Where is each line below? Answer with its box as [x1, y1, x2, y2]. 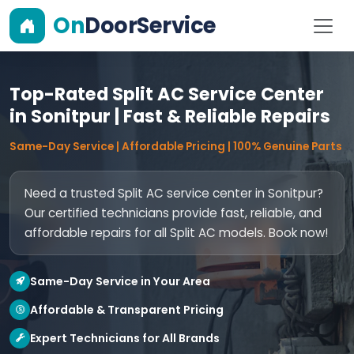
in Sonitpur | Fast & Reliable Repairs [9, 104, 330, 129]
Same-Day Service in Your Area [30, 273, 210, 289]
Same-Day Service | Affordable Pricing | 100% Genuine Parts [9, 139, 342, 154]
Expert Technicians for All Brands [30, 330, 220, 346]
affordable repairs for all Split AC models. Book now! [24, 224, 328, 241]
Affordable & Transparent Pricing [30, 301, 224, 318]
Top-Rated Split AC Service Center [9, 81, 324, 107]
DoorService [85, 9, 217, 41]
